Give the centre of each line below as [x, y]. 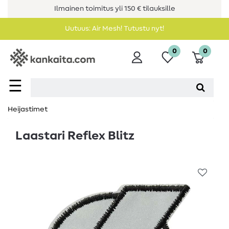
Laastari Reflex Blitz [75, 136]
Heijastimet [28, 110]
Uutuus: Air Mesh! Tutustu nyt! [114, 29]
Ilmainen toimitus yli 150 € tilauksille [114, 9]
